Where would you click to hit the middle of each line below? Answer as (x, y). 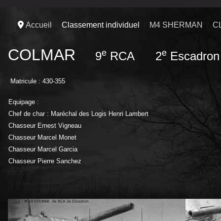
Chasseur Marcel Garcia (43, 149)
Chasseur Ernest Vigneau (45, 125)
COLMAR (42, 55)
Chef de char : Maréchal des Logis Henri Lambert (78, 113)
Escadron (193, 56)
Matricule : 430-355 (38, 81)
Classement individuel (101, 25)
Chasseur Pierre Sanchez (45, 161)
